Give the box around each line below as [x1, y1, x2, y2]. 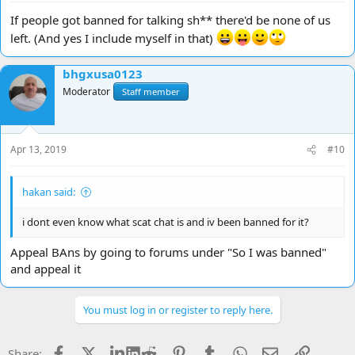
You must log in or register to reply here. [82, 302, 273, 317]
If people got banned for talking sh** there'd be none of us [10, 11, 330, 28]
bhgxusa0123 [63, 65, 143, 82]
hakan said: [22, 185, 75, 200]
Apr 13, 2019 [10, 143, 67, 157]
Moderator [63, 84, 110, 98]
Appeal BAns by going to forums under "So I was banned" [10, 243, 326, 260]
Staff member [122, 85, 180, 97]
